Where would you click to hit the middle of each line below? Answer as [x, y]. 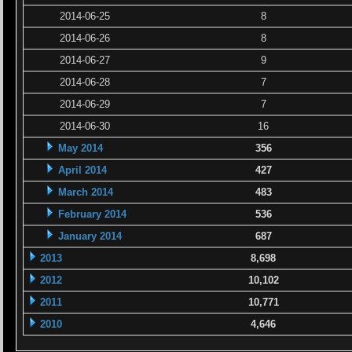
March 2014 [86, 192]
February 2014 [93, 214]
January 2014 [90, 236]
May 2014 [81, 148]
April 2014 [83, 170]
